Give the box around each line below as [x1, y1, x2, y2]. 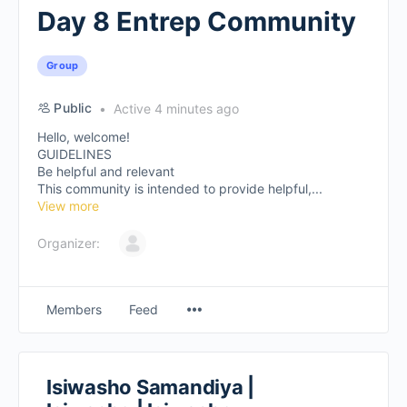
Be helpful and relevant [37, 164, 174, 179]
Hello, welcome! [37, 129, 130, 144]
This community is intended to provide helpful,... [37, 181, 323, 196]
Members [46, 302, 102, 317]
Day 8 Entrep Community [37, 5, 356, 37]
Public [54, 100, 92, 115]
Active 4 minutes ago [109, 101, 239, 116]
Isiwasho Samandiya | [46, 375, 255, 399]
